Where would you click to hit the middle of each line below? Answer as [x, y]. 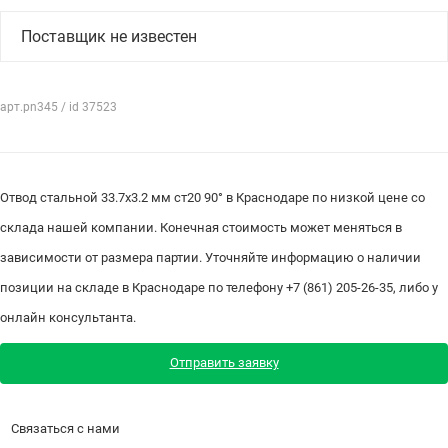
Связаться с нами [65, 429]
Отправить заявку [224, 363]
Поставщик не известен [109, 36]
